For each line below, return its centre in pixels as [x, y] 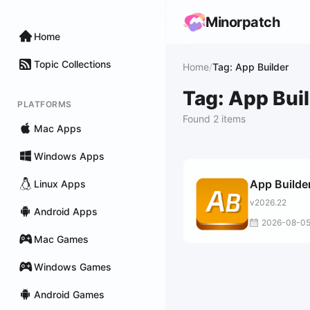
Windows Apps [69, 156]
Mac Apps [58, 128]
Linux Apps [60, 183]
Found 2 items [214, 119]
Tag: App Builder [250, 67]
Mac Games [61, 239]
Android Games [69, 294]
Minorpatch [243, 22]
